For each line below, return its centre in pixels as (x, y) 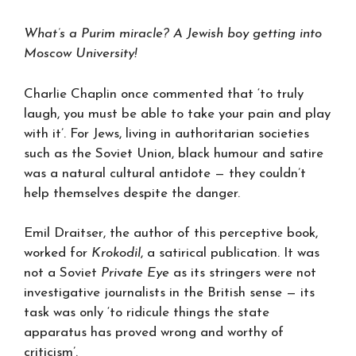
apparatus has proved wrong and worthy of (154, 333)
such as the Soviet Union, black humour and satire (174, 153)
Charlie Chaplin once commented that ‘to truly (164, 94)
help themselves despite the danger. (132, 193)
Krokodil (116, 253)
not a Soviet (62, 273)
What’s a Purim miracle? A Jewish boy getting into (173, 34)
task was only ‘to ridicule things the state (147, 313)
